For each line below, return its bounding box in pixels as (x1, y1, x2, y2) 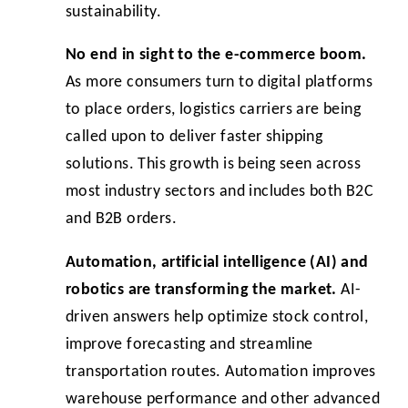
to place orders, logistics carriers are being (66, 102, 361, 118)
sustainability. (66, 4, 166, 20)
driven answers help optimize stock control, (66, 310, 369, 326)
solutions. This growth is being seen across (66, 157, 362, 173)
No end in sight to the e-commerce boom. (66, 47, 367, 64)
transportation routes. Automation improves (66, 364, 376, 381)
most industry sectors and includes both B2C (66, 184, 374, 200)
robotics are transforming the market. (66, 282, 337, 299)
